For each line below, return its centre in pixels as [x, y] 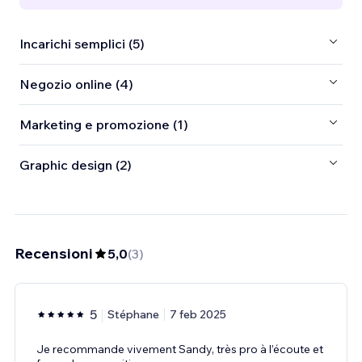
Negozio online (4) [76, 84]
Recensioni [54, 253]
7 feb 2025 [198, 314]
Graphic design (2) [76, 165]
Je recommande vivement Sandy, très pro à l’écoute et [180, 349]
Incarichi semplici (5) [82, 44]
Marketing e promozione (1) [104, 125]
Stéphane [133, 314]
